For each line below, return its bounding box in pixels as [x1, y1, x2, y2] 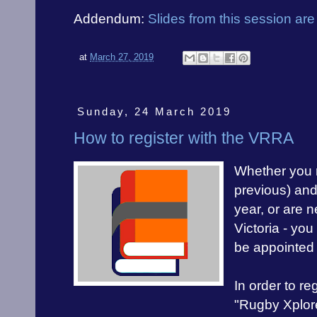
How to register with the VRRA [74, 129, 294, 148]
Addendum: [74, 11, 148, 27]
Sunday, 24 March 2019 [76, 105, 231, 117]
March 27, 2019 [90, 52, 154, 62]
